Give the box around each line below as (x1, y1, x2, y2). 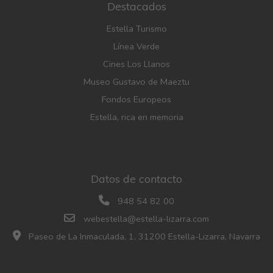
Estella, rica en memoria (90, 110, 183, 123)
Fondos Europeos (102, 93, 171, 105)
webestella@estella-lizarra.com (83, 212, 209, 225)
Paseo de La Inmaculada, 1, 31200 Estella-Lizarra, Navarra (26, 230, 261, 243)
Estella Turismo (106, 22, 167, 35)
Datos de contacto (91, 171, 182, 185)
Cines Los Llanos (103, 57, 170, 70)
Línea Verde (113, 40, 160, 52)
